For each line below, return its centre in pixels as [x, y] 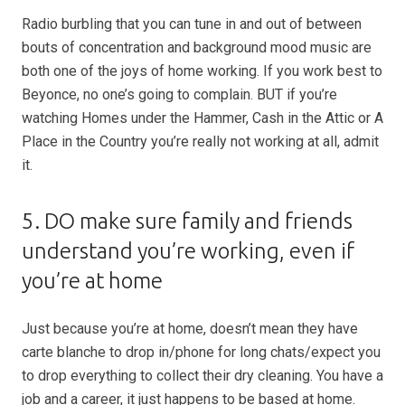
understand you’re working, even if [188, 251]
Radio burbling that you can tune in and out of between [192, 24]
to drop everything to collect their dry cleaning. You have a [202, 376]
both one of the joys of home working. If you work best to [202, 71]
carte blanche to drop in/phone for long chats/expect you [201, 352]
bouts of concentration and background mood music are [197, 47]
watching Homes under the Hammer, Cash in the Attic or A [202, 118]
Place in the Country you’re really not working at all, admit [200, 141]
